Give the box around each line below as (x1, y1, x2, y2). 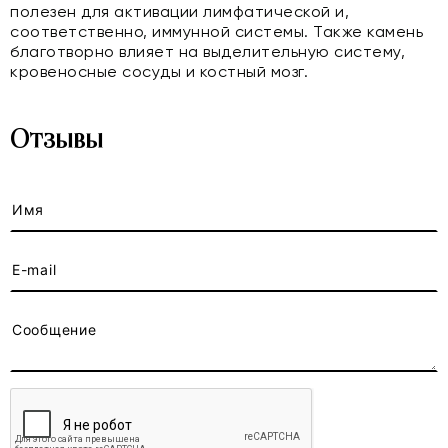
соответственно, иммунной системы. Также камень (10, 22, 423, 41)
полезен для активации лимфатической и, (10, 2, 349, 21)
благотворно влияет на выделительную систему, (10, 42, 405, 61)
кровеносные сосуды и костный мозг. (10, 62, 308, 81)
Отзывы (10, 127, 103, 153)
